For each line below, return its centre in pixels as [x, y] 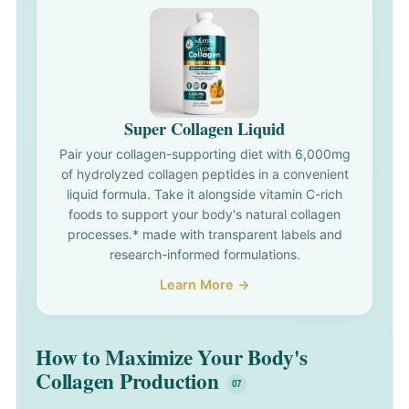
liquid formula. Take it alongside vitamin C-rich [204, 194]
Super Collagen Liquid [204, 129]
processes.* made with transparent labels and [204, 235]
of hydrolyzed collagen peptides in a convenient [204, 174]
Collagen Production [127, 381]
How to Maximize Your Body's [172, 357]
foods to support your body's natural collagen [204, 215]
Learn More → [204, 285]
